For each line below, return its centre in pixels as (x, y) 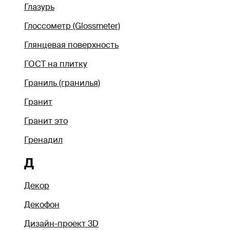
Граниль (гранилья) (62, 83)
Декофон (42, 205)
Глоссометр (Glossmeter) (72, 26)
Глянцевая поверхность (71, 45)
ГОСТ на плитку (56, 64)
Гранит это (46, 121)
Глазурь (39, 7)
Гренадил (43, 140)
